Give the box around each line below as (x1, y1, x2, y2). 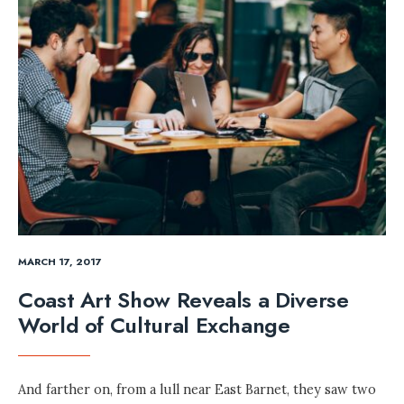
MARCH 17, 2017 (18, 254, 102, 270)
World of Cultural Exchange (18, 309, 290, 342)
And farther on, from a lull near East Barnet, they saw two (18, 381, 376, 399)
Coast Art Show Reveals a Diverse (18, 284, 349, 317)
